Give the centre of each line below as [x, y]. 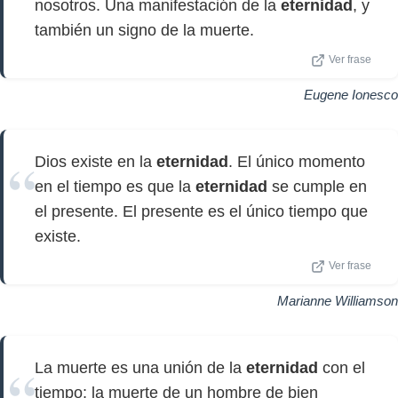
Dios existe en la [96, 162]
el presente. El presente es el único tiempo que [201, 211]
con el [342, 368]
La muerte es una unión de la [140, 368]
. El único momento [297, 162]
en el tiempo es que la [115, 187]
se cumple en [317, 187]
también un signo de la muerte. [144, 30]
